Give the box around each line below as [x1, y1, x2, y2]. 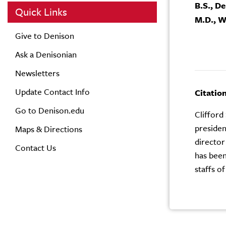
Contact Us [15, 142, 56, 153]
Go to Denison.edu [15, 105, 84, 116]
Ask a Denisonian [15, 49, 77, 60]
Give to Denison [15, 30, 74, 41]
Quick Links [15, 5, 67, 19]
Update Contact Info [15, 86, 90, 97]
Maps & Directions [15, 124, 82, 135]
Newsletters [15, 68, 60, 79]
